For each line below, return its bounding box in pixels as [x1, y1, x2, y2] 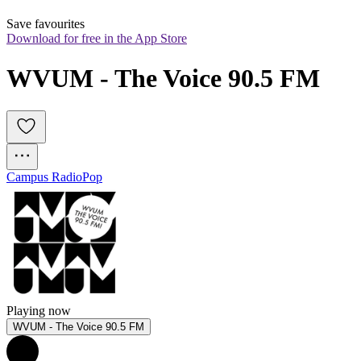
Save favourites [6, 17, 85, 31]
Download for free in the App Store [6, 31, 187, 46]
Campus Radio [6, 170, 82, 185]
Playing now [6, 304, 71, 318]
